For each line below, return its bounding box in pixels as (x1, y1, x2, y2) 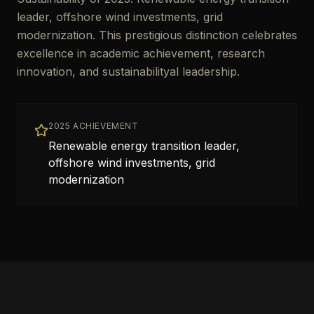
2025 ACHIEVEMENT (48, 121, 139, 131)
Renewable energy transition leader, (48, 139, 240, 153)
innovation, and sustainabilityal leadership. (17, 64, 240, 78)
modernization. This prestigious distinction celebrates (17, 28, 297, 42)
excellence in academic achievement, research (17, 46, 265, 60)
